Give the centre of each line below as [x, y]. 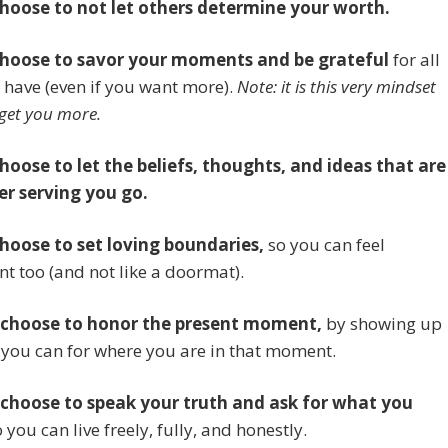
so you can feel [324, 245]
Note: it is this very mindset [336, 87]
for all [414, 60]
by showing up [382, 324]
